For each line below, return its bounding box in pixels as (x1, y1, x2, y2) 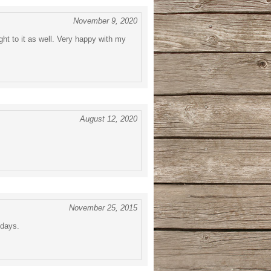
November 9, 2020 (73, 16, 137, 25)
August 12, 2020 (80, 114, 137, 123)
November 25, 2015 (69, 203, 137, 212)
